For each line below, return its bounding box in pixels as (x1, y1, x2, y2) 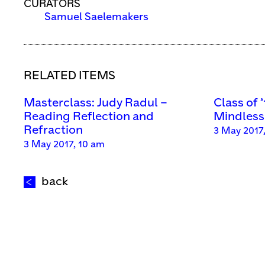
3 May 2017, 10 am (24, 140, 105, 150)
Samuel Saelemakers (44, 12, 148, 23)
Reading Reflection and (24, 111, 154, 123)
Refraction (24, 125, 83, 137)
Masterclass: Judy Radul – (24, 98, 167, 109)
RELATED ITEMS (24, 70, 115, 82)
